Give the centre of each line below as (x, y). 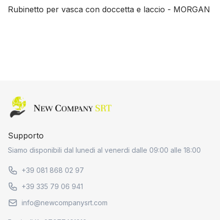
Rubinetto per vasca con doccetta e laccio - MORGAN (109, 9)
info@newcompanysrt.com (65, 203)
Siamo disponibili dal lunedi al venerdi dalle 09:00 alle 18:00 (104, 150)
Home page (29, 102)
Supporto (26, 136)
